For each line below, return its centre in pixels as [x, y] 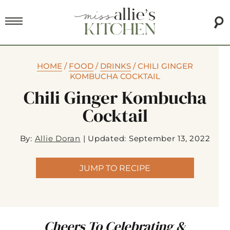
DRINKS [116, 66]
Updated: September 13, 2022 [149, 139]
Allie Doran [57, 139]
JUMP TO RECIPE [115, 168]
